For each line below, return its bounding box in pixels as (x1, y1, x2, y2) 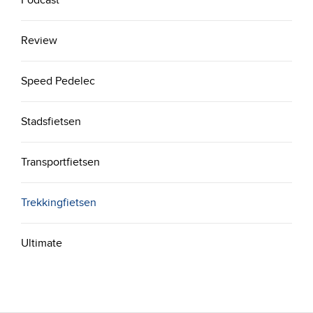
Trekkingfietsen (21, 196, 96, 210)
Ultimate (21, 236, 62, 251)
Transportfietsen (21, 155, 100, 170)
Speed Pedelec (21, 74, 95, 89)
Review (21, 34, 57, 48)
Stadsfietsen (21, 115, 81, 129)
